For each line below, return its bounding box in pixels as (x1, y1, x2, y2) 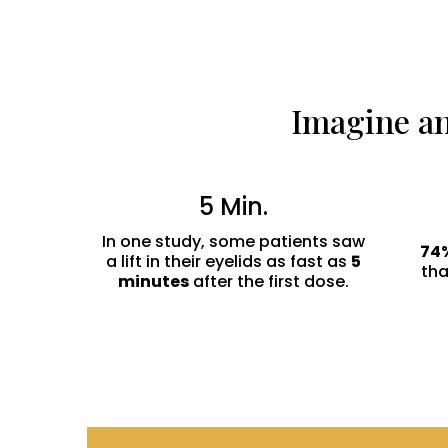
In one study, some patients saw (101, 229, 365, 253)
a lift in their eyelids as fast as (105, 249, 351, 273)
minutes (117, 269, 189, 293)
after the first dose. (188, 269, 349, 293)
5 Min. (198, 189, 268, 223)
